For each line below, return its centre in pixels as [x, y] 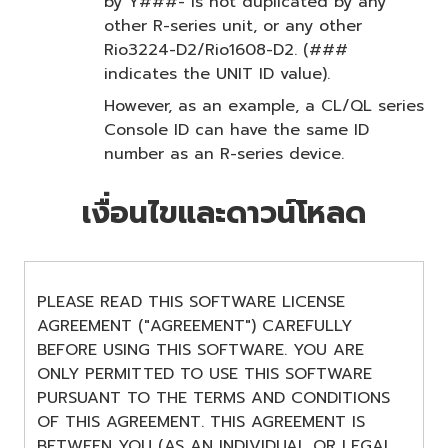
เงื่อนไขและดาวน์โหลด [224, 213]
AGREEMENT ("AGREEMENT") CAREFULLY [194, 325]
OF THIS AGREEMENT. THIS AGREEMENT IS [201, 421]
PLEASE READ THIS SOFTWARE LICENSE [191, 301]
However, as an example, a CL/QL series [264, 106]
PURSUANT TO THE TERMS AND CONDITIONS [213, 397]
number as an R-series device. [224, 154]
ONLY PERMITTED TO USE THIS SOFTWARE [204, 373]
